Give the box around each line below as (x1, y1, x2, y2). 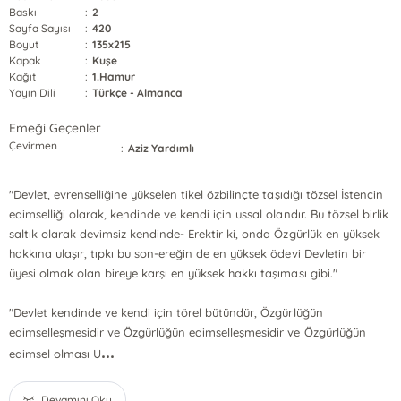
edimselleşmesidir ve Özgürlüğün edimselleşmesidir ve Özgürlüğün (8, 325, 366, 339)
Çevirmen (8, 139, 58, 152)
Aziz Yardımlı (128, 141, 195, 155)
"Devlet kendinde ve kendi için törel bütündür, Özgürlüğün (8, 305, 323, 320)
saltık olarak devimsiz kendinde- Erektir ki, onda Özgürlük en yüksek (8, 226, 380, 241)
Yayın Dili (8, 86, 56, 99)
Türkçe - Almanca (92, 86, 183, 99)
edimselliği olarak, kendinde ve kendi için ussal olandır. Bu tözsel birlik (8, 207, 388, 221)
